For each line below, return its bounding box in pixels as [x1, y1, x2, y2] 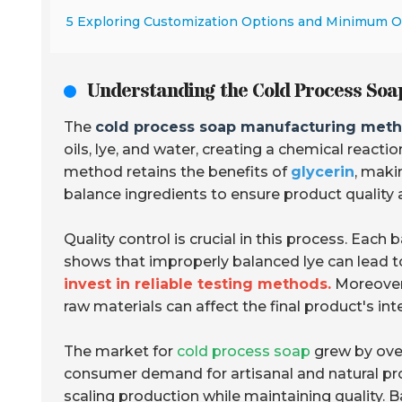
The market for [64, 342, 177, 360]
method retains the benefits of [64, 162, 291, 180]
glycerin [291, 162, 354, 180]
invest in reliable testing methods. [64, 275, 331, 293]
